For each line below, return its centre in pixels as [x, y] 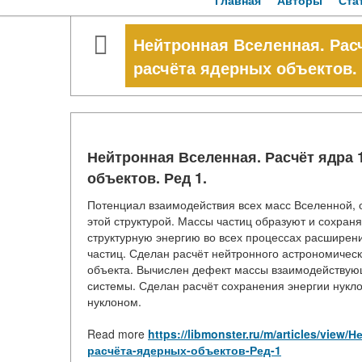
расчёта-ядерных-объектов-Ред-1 [184, 350]
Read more [118, 334]
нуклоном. [114, 302]
